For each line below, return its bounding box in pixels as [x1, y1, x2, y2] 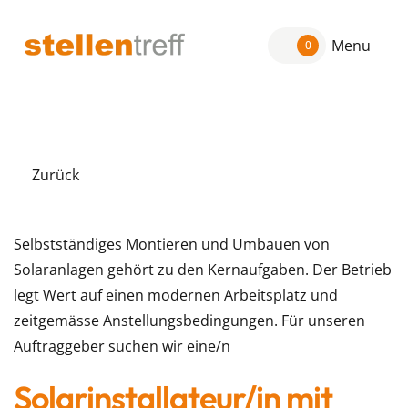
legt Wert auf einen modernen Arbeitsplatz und [14, 285, 338, 305]
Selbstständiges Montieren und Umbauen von [14, 234, 330, 254]
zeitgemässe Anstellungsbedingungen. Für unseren [14, 311, 365, 331]
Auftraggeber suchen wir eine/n [14, 336, 230, 356]
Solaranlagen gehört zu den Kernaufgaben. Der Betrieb [14, 260, 392, 280]
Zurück [32, 165, 79, 185]
